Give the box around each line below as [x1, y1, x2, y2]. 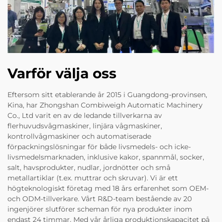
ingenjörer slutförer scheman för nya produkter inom [7, 204, 192, 214]
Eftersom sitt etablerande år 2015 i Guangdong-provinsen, [7, 90, 207, 99]
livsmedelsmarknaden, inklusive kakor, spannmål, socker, [7, 152, 204, 162]
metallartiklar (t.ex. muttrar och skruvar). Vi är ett [7, 173, 178, 182]
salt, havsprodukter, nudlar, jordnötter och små [7, 163, 170, 172]
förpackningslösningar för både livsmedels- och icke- [7, 142, 191, 151]
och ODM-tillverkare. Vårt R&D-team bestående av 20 [7, 194, 192, 203]
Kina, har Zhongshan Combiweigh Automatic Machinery [7, 100, 203, 110]
